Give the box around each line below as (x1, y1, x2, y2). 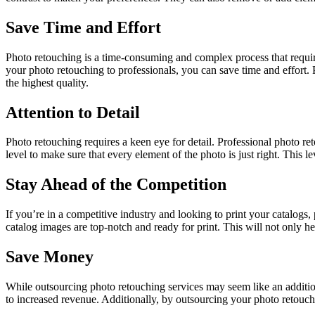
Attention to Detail (6, 103, 140, 122)
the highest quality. (6, 76, 89, 89)
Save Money (6, 247, 94, 266)
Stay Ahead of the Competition (6, 175, 226, 194)
